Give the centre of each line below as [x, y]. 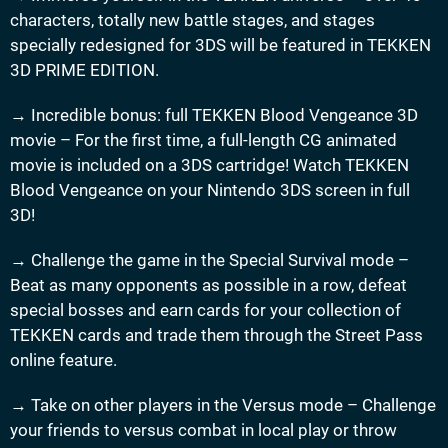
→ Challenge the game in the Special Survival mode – [209, 260]
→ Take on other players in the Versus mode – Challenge [223, 405]
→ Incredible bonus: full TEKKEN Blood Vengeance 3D [214, 115]
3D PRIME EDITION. [84, 70]
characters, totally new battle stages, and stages [192, 20]
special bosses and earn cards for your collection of [205, 310]
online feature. [63, 360]
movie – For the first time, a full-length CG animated [203, 140]
